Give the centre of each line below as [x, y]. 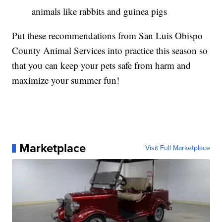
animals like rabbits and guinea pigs [100, 11]
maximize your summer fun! [66, 80]
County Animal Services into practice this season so [110, 51]
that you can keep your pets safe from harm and [102, 65]
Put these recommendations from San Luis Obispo [108, 36]
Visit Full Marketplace [177, 148]
